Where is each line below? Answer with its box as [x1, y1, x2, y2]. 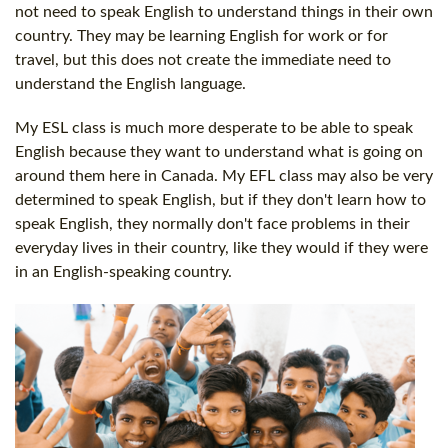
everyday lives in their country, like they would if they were [15, 240, 428, 257]
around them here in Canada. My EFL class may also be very [15, 168, 433, 185]
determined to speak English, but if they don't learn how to [15, 192, 426, 209]
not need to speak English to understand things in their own [15, 4, 433, 21]
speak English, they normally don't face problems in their [15, 216, 410, 233]
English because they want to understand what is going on [15, 144, 423, 161]
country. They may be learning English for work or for [15, 28, 388, 45]
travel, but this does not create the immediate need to [15, 52, 391, 69]
